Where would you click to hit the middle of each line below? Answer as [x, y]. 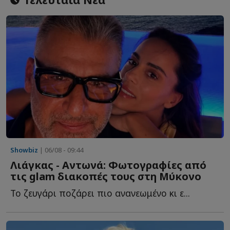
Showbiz [24, 150]
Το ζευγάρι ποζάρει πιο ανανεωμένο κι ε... [100, 193]
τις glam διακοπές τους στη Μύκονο [106, 176]
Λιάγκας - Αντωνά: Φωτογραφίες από [108, 165]
